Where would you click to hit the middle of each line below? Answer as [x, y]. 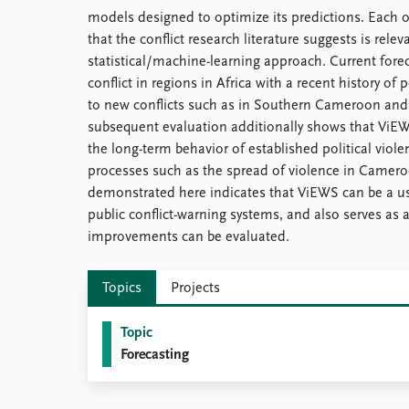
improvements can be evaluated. [189, 237]
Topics [122, 288]
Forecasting [155, 355]
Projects [195, 288]
